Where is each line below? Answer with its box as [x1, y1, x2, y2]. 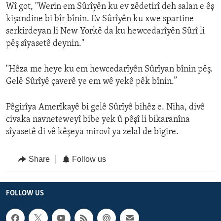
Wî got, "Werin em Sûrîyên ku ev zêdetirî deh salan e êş [6, 2, 214, 12]
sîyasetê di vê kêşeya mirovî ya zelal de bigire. [6, 127, 179, 137]
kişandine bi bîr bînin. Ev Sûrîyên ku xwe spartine [6, 14, 194, 24]
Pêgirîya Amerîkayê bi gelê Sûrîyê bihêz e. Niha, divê [6, 103, 205, 112]
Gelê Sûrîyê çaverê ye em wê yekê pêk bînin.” [6, 77, 177, 87]
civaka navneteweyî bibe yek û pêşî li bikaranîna [6, 115, 190, 125]
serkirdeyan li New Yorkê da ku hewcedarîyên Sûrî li [6, 27, 205, 37]
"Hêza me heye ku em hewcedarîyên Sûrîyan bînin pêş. [6, 65, 213, 74]
